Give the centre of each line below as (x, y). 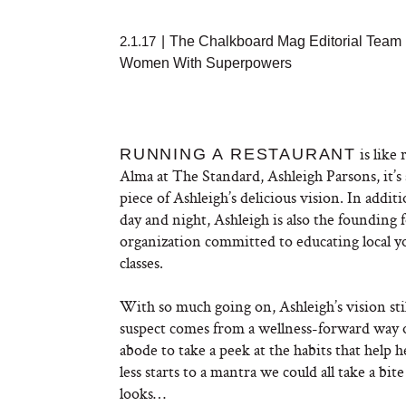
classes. (141, 262)
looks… (143, 393)
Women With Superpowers (206, 63)
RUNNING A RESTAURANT (238, 154)
